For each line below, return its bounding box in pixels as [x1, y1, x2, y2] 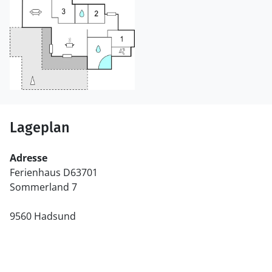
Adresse [10, 151, 47, 165]
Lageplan [10, 119, 70, 137]
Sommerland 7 [10, 180, 77, 194]
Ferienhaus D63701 [10, 166, 98, 180]
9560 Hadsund [10, 209, 76, 223]
